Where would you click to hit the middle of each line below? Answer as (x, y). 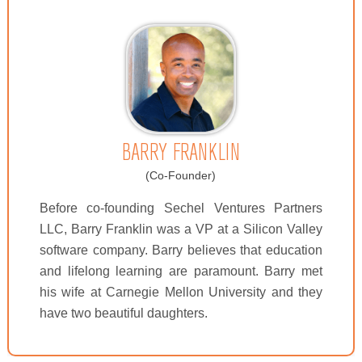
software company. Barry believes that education (181, 250)
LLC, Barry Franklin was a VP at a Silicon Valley (181, 229)
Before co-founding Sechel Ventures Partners (181, 208)
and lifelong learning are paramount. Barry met (181, 271)
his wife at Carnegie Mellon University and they (181, 292)
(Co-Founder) (181, 175)
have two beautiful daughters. (123, 313)
